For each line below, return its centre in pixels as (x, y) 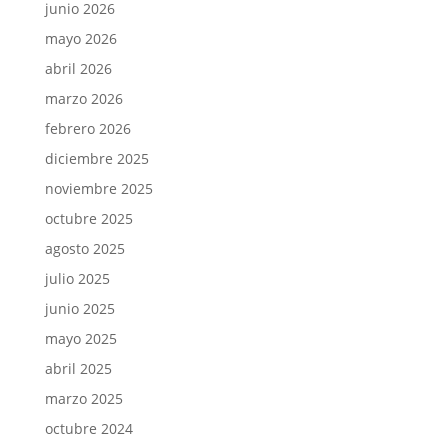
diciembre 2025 (96, 159)
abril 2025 (78, 369)
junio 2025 (79, 309)
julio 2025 (77, 279)
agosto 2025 (84, 249)
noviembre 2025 (98, 189)
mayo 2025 (80, 339)
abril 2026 (78, 69)
